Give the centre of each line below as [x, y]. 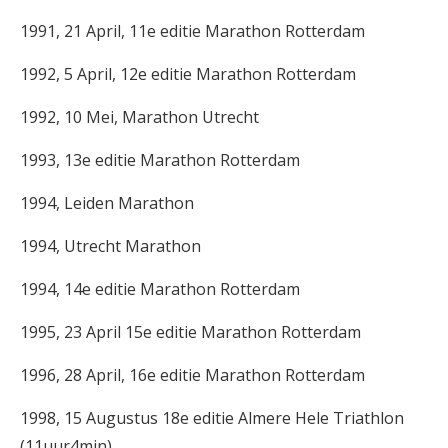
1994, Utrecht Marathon [110, 246]
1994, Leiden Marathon [107, 203]
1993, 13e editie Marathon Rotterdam [160, 160]
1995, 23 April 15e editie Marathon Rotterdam [190, 332]
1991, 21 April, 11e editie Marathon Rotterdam [192, 31]
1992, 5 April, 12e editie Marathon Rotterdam [188, 74]
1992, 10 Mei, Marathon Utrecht [139, 117]
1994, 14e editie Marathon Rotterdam [160, 289]
